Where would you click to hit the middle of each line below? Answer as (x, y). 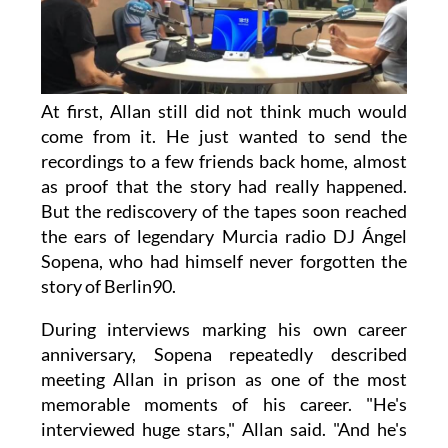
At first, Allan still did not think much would (224, 111)
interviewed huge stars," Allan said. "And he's (224, 429)
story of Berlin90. (108, 286)
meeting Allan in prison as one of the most (224, 379)
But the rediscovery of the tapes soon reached (224, 211)
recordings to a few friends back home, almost (224, 161)
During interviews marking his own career (224, 329)
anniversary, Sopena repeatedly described (224, 354)
